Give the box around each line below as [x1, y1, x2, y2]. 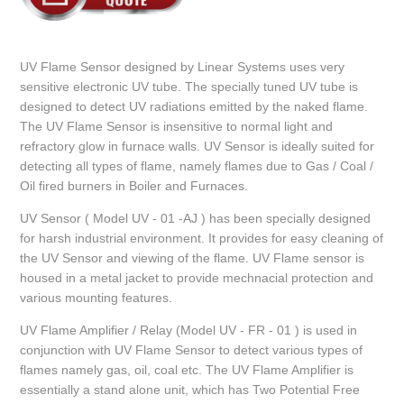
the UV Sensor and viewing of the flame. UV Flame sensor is [20, 251, 365, 266]
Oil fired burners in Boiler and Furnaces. [20, 179, 249, 194]
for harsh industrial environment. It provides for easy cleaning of [20, 231, 384, 246]
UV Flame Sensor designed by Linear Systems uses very [20, 60, 345, 75]
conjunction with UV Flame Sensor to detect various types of [20, 343, 363, 358]
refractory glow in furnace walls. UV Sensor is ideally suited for [20, 139, 375, 154]
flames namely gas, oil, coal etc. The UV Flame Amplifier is [20, 363, 354, 378]
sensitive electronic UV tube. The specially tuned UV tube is [20, 79, 359, 95]
